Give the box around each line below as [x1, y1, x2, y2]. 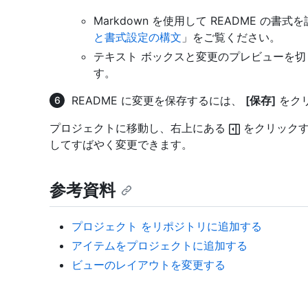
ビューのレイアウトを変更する [71, 257, 225, 272]
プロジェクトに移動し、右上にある [49, 121, 229, 135]
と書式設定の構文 [93, 30, 181, 45]
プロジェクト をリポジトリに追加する [71, 219, 262, 233]
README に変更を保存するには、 [71, 93, 245, 108]
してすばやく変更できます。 [49, 137, 192, 152]
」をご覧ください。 [181, 30, 280, 45]
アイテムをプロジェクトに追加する [71, 238, 247, 252]
